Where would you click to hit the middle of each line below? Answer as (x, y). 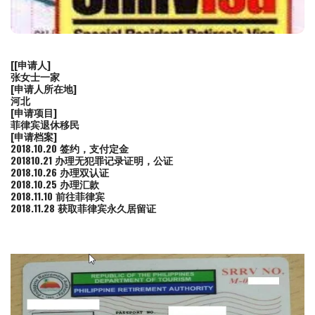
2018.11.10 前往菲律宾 (58, 196)
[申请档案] (34, 136)
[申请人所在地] (44, 89)
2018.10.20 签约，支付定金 (70, 148)
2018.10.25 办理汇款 (55, 184)
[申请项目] (34, 112)
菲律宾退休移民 (45, 124)
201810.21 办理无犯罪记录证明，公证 (92, 160)
